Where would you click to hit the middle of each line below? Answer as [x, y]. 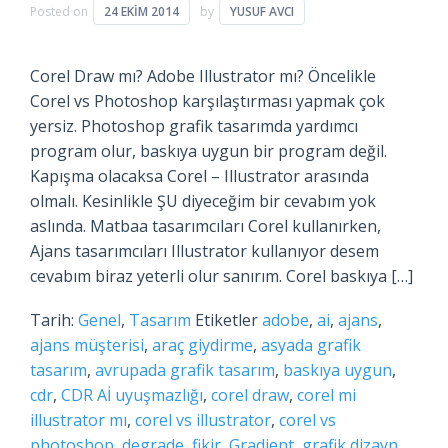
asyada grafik [310, 345]
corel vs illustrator [202, 420]
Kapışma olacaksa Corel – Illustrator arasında [199, 176]
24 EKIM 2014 [141, 12]
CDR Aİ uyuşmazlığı [131, 395]
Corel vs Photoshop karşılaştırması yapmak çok [207, 101]
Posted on [60, 12]
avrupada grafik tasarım [184, 370]
